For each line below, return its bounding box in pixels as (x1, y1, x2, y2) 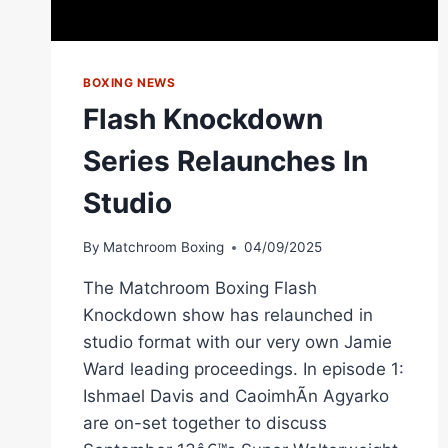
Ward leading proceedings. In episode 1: (83, 359, 404, 380)
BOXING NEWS (83, 74, 176, 90)
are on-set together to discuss (83, 413, 327, 434)
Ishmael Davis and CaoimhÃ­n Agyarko (83, 386, 389, 407)
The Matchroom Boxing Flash (83, 278, 317, 299)
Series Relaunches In (83, 143, 368, 178)
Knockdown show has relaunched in (83, 305, 373, 326)
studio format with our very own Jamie (83, 332, 392, 353)
